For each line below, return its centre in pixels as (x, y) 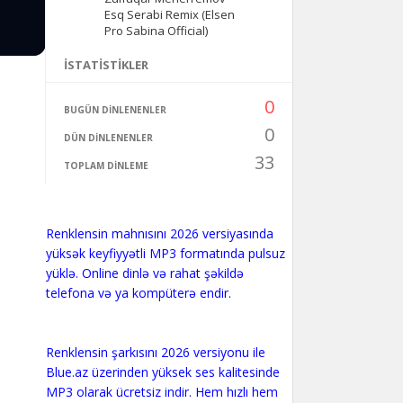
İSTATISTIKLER (106, 65)
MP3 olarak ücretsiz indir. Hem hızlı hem (161, 392)
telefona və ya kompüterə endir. (138, 293)
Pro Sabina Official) (156, 31)
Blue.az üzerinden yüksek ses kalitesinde (162, 372)
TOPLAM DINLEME (106, 166)
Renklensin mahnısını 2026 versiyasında (159, 233)
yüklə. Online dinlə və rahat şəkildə (144, 273)
